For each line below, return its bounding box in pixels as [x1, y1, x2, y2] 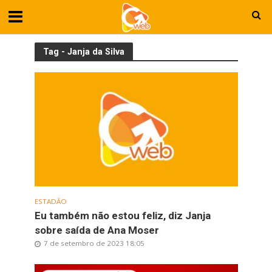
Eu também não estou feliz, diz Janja [34, 209, 211, 222]
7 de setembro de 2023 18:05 [43, 238, 144, 248]
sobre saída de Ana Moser [34, 223, 159, 236]
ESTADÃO [34, 196, 67, 206]
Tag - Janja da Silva [42, 46, 124, 56]
